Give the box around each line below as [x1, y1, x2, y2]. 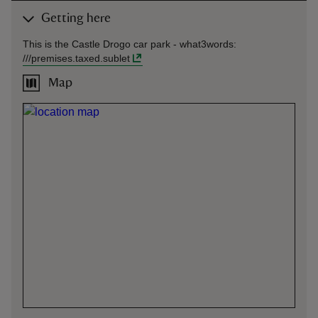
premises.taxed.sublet [31, 53, 130, 64]
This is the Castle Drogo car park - [23, 38, 180, 50]
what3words [180, 38, 234, 50]
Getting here [41, 12, 111, 25]
